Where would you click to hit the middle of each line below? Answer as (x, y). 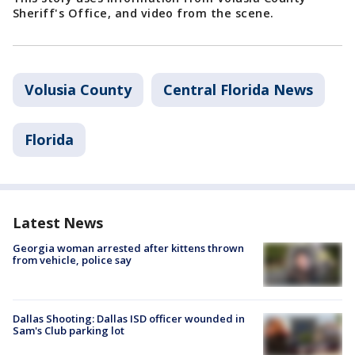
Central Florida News (238, 90)
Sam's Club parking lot (69, 331)
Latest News (58, 223)
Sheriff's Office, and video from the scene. (143, 13)
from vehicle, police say (72, 260)
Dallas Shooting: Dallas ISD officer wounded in (129, 319)
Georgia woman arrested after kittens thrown (128, 248)
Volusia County (78, 90)
